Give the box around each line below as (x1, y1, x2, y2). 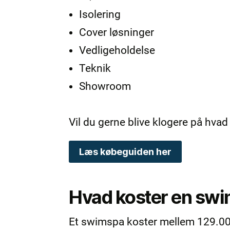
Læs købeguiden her (79, 146, 172, 157)
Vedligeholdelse (79, 44, 156, 56)
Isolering (79, 8, 121, 21)
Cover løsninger (79, 26, 155, 39)
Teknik (79, 62, 111, 74)
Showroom (79, 80, 131, 92)
